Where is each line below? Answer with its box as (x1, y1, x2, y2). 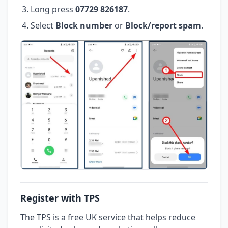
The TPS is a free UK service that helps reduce (20, 211, 195, 223)
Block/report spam (125, 19, 201, 31)
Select (31, 19, 55, 31)
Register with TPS (20, 191, 100, 204)
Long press (31, 3, 75, 15)
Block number (55, 19, 112, 31)
